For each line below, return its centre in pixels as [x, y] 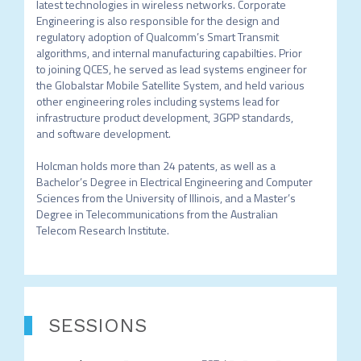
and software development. [104, 133]
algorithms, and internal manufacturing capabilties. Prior [169, 53]
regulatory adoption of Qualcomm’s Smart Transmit [157, 37]
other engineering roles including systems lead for [158, 101]
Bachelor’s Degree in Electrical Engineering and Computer [174, 182]
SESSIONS [97, 326]
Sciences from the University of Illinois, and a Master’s [166, 198]
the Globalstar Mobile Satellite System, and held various [170, 85]
